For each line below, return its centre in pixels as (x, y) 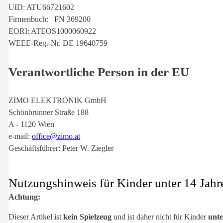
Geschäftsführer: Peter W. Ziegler (61, 148)
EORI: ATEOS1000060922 (52, 31)
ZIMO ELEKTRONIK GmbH (57, 101)
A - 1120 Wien (31, 124)
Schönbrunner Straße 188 (49, 112)
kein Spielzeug (87, 217)
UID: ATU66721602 (41, 7)
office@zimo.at (56, 136)
